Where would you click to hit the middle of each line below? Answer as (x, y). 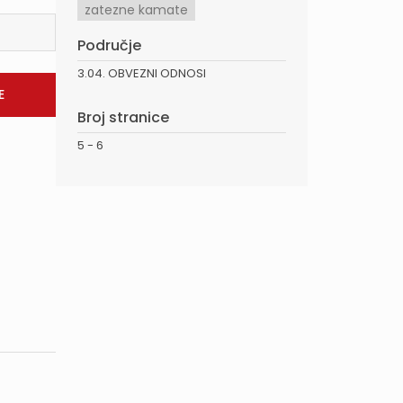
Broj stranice (123, 117)
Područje (109, 45)
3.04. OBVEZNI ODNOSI (142, 73)
